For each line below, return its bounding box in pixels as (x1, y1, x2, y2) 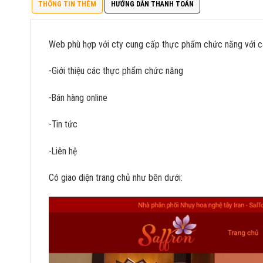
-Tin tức (49, 119, 77, 130)
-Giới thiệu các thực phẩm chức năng (49, 65, 183, 77)
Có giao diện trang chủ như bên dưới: (49, 171, 183, 183)
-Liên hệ (49, 145, 77, 157)
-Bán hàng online (49, 92, 107, 103)
